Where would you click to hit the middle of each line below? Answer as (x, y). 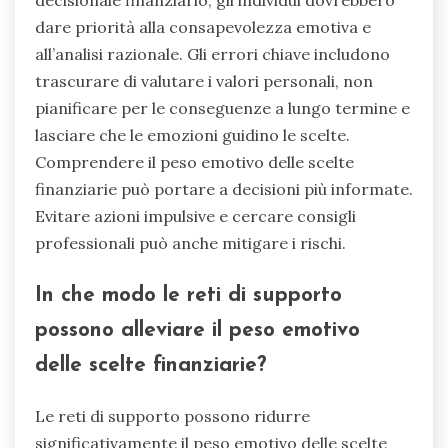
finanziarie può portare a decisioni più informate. (224, 188)
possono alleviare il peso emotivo (197, 330)
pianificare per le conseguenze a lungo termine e (222, 107)
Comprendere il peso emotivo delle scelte (194, 161)
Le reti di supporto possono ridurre (172, 416)
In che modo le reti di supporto (188, 295)
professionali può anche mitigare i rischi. (190, 242)
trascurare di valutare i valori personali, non (204, 80)
